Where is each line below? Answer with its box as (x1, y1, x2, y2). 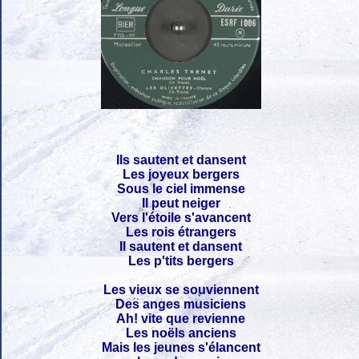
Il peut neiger (142, 196, 220, 210)
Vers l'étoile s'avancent (111, 210, 251, 224)
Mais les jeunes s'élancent (102, 340, 260, 354)
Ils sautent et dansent (116, 152, 246, 167)
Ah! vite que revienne (116, 311, 246, 325)
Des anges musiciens (115, 296, 247, 311)
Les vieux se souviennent (103, 282, 259, 296)
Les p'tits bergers (128, 253, 234, 268)
